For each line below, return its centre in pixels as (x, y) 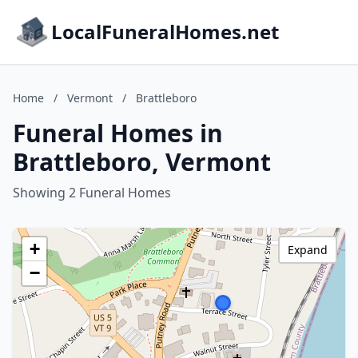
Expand (308, 250)
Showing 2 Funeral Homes (92, 193)
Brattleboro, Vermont (142, 162)
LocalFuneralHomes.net (165, 32)
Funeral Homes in (118, 133)
